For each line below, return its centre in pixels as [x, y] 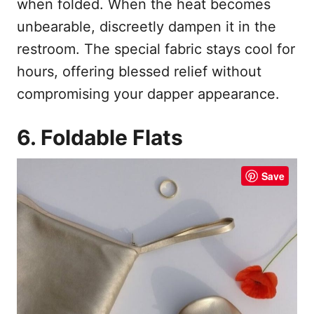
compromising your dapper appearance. [148, 94]
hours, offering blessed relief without [139, 71]
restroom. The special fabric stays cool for [156, 49]
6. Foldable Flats [100, 137]
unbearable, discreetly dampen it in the [146, 26]
